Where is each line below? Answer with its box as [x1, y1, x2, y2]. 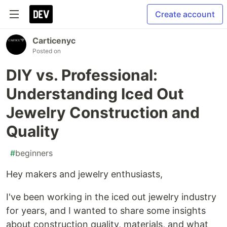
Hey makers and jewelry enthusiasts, [6, 169, 163, 179]
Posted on [32, 47, 61, 55]
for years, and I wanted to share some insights [6, 205, 206, 216]
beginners [15, 148, 53, 158]
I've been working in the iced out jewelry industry [6, 192, 216, 202]
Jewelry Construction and [6, 103, 200, 122]
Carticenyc [32, 35, 75, 46]
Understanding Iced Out [6, 85, 184, 103]
